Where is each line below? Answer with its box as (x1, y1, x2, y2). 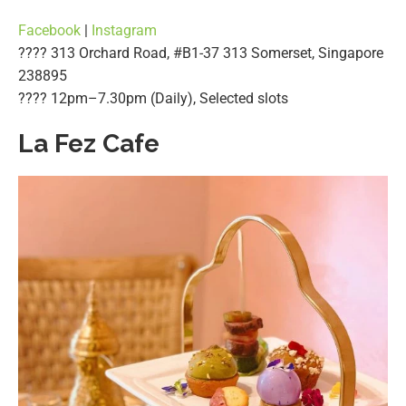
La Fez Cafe (18, 129, 159, 159)
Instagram (92, 22, 157, 40)
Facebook (18, 22, 81, 40)
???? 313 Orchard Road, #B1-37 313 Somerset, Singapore (18, 44, 383, 63)
